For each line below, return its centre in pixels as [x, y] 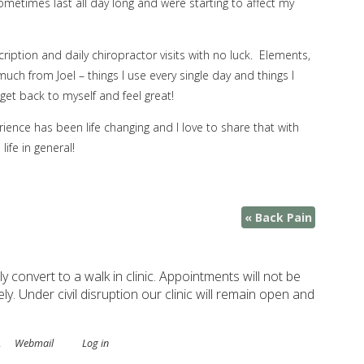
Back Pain [282, 218]
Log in [95, 343]
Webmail [34, 343]
